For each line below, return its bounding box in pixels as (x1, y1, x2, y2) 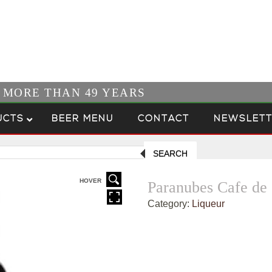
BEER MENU (52, 113, 114, 125)
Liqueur (192, 199, 225, 209)
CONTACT (138, 113, 189, 125)
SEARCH (153, 149, 188, 158)
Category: (148, 199, 192, 209)
